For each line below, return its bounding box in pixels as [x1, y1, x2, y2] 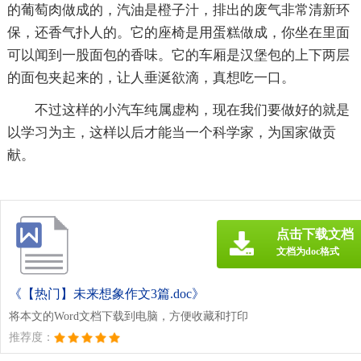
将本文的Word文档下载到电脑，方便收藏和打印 [9, 309, 248, 322]
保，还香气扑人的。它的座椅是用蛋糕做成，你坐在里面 [6, 24, 350, 40]
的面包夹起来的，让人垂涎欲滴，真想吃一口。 [6, 69, 295, 85]
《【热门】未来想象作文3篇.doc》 [9, 286, 205, 301]
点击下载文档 [276, 226, 354, 241]
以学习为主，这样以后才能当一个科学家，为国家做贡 [6, 124, 336, 140]
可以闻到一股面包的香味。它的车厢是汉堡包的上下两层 [6, 47, 350, 63]
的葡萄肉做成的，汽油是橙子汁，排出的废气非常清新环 [6, 2, 350, 18]
